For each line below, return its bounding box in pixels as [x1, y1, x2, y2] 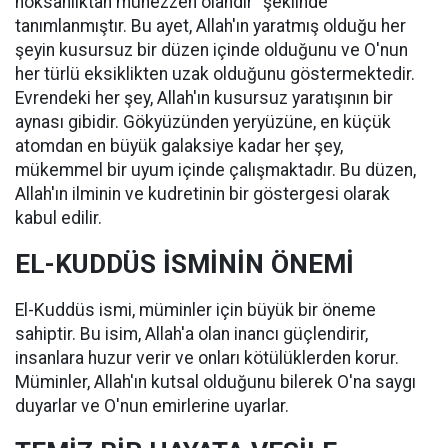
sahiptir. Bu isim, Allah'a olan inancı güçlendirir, [15, 324, 368, 344]
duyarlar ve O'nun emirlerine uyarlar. [15, 396, 289, 416]
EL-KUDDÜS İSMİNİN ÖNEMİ [15, 249, 354, 279]
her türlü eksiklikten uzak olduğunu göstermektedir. [15, 64, 415, 84]
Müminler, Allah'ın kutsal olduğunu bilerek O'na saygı [15, 372, 416, 392]
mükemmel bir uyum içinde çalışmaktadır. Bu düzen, [15, 160, 416, 180]
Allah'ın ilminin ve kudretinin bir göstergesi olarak [15, 184, 390, 204]
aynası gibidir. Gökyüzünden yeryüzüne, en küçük [15, 112, 391, 132]
